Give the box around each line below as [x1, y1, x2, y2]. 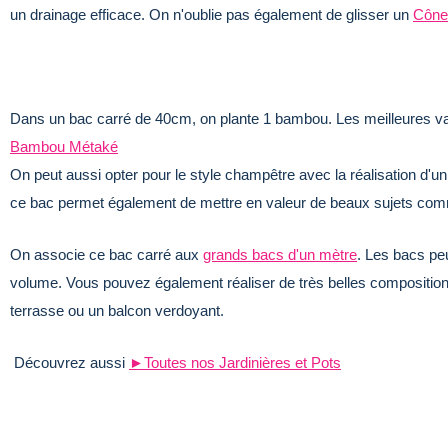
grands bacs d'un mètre [203, 245, 357, 263]
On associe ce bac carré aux [10, 245, 203, 263]
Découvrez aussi [10, 353, 129, 371]
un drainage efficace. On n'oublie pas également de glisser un [10, 5, 413, 23]
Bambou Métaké [10, 137, 118, 155]
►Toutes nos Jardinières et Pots [129, 353, 341, 371]
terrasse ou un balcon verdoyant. [10, 301, 224, 319]
